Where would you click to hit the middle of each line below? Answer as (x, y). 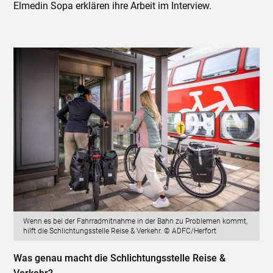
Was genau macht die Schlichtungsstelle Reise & (120, 258)
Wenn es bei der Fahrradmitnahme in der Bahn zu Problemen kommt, (136, 222)
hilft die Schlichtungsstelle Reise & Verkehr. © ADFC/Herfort (120, 231)
